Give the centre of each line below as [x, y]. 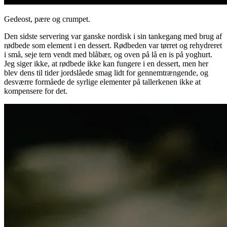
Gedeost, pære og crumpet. [47, 19]
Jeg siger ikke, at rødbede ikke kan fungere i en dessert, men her [106, 63]
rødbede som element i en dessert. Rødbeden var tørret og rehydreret [113, 45]
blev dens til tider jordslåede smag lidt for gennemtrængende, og [106, 72]
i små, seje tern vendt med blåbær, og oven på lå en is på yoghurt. [108, 54]
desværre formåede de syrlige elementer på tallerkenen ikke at [102, 82]
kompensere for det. [36, 91]
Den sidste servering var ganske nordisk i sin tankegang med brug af [113, 36]
